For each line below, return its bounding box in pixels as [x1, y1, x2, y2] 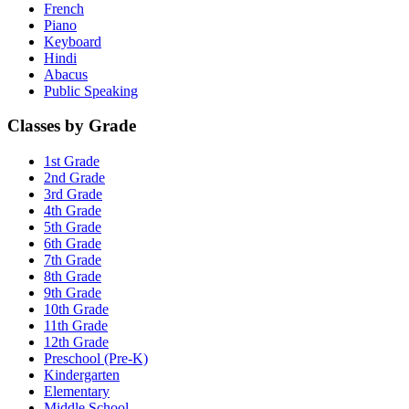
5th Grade [44, 218, 101, 235]
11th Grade [44, 317, 108, 333]
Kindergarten [44, 366, 120, 383]
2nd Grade [44, 169, 105, 185]
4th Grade [44, 202, 101, 218]
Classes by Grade [7, 116, 136, 136]
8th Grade [44, 267, 101, 284]
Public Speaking [44, 82, 138, 99]
